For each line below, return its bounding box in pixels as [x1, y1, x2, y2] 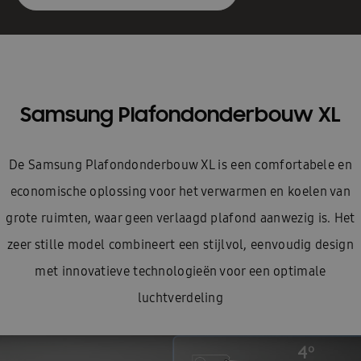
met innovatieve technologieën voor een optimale [35, 263, 326, 280]
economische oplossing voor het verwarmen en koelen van [10, 183, 351, 200]
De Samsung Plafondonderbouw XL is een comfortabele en [9, 156, 352, 173]
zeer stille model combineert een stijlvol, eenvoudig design [7, 236, 354, 253]
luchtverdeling [137, 289, 224, 306]
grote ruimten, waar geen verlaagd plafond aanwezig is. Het [6, 210, 355, 226]
